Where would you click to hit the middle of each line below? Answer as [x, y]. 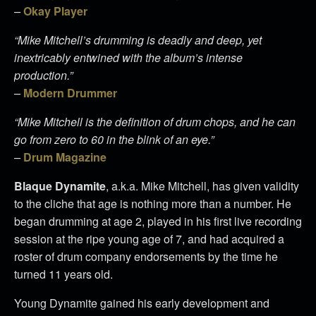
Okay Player [55, 11]
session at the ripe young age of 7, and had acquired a [149, 239]
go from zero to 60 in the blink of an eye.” [114, 139]
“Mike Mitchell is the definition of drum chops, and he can [155, 122]
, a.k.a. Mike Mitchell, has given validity [202, 186]
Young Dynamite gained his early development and [142, 303]
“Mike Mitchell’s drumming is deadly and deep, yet [138, 40]
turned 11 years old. [63, 274]
